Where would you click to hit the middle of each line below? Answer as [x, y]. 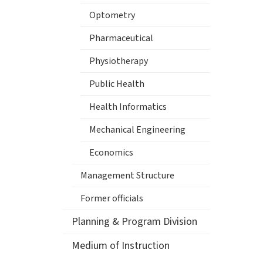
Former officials [112, 198]
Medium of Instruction [121, 245]
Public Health [117, 84]
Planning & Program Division [134, 221]
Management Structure [127, 175]
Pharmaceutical [121, 38]
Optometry [112, 15]
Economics [111, 152]
